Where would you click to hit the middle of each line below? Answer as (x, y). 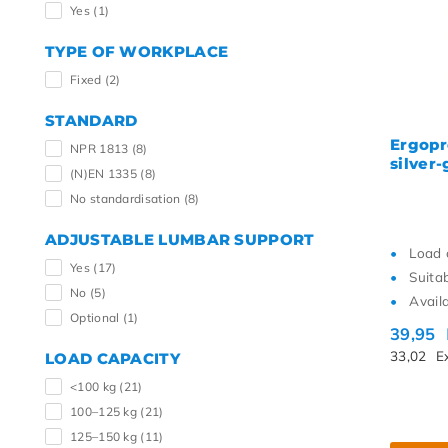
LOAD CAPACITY (112, 358)
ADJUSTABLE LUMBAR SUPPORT (180, 239)
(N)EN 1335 (105, 173)
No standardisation (127, 198)
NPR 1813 (101, 148)
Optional (96, 317)
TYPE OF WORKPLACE (137, 51)
